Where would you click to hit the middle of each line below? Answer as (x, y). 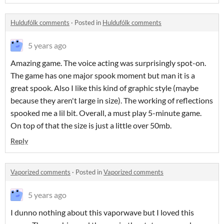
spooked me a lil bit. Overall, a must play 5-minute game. (106, 113)
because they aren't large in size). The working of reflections (112, 100)
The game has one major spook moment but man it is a (103, 75)
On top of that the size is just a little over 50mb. (91, 125)
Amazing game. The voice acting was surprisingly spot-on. (108, 63)
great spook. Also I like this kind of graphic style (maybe (104, 88)
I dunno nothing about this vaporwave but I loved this (102, 212)
